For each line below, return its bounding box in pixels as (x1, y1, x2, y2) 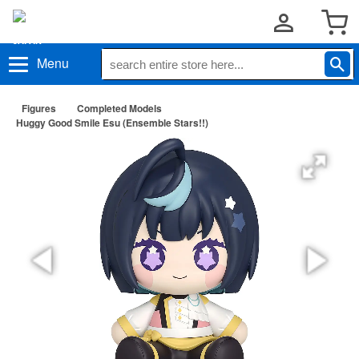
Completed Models (77, 101, 162, 115)
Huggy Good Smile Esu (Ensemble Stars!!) (16, 115, 208, 130)
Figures (22, 101, 56, 115)
